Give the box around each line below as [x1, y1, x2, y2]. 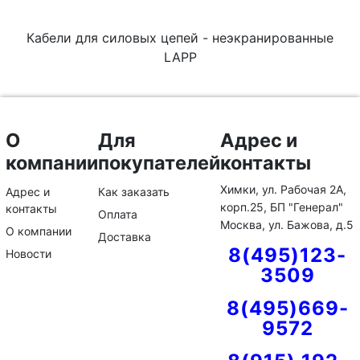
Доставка [98, 230, 151, 244]
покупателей [98, 151, 220, 174]
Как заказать [98, 185, 170, 199]
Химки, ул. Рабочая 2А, [220, 182, 346, 196]
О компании [6, 224, 72, 239]
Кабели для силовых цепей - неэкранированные [27, 29, 333, 46]
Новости [6, 247, 51, 261]
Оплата [98, 207, 137, 222]
